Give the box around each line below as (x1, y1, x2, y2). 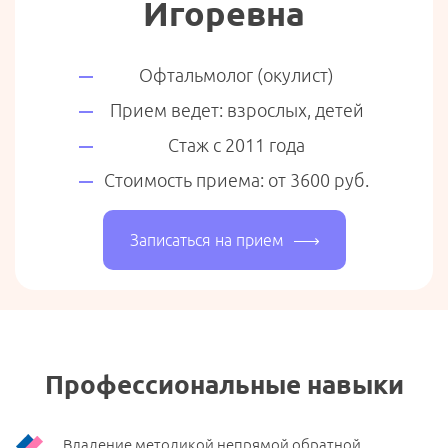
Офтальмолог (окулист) (139, 65, 334, 85)
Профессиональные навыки (44, 370, 404, 399)
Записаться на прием (129, 231, 284, 249)
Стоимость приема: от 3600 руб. (104, 170, 369, 190)
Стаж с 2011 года (168, 135, 305, 155)
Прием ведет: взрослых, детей (109, 100, 364, 120)
